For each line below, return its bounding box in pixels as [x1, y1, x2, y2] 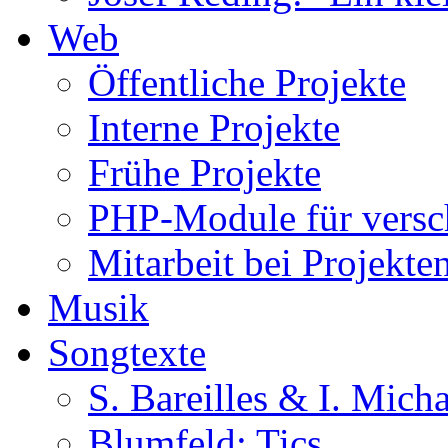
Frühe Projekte [88, 150, 321, 194]
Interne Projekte [88, 105, 340, 149]
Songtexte [48, 330, 206, 374]
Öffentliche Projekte [88, 60, 406, 104]
